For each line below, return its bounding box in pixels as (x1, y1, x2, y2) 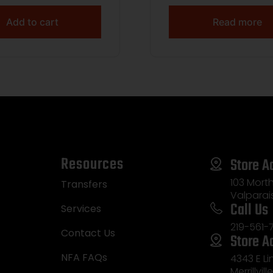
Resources (61, 152, 124, 177)
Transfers (61, 177, 108, 191)
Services (61, 201, 102, 216)
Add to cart (5, 15, 58, 28)
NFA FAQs (61, 250, 108, 264)
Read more (213, 15, 263, 28)
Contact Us (61, 225, 116, 240)
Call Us (230, 197, 268, 222)
